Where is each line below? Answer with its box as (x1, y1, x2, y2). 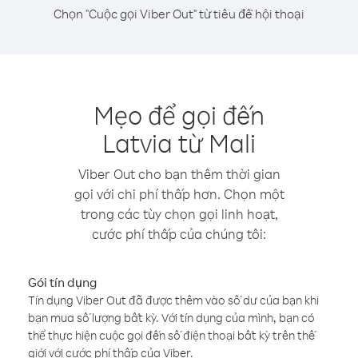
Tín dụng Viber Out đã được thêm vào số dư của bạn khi (28, 292, 319, 308)
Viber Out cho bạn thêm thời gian (78, 165, 280, 182)
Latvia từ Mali (102, 126, 256, 159)
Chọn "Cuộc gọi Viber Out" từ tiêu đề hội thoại (54, 6, 304, 22)
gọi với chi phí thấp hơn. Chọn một (74, 185, 284, 202)
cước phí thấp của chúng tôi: (92, 225, 266, 242)
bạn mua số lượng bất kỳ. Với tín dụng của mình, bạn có (28, 310, 315, 325)
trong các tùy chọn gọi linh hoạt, (80, 205, 278, 222)
